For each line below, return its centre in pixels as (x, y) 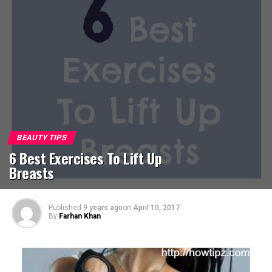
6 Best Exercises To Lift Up (86, 158)
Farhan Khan (80, 216)
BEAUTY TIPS (42, 138)
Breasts (32, 173)
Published (65, 208)
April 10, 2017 (156, 208)
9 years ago (103, 208)
